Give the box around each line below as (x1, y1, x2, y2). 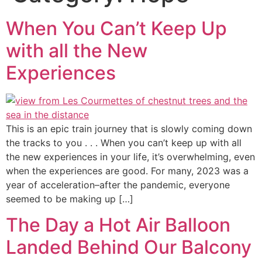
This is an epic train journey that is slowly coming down (6, 123, 252, 135)
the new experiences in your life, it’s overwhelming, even (6, 151, 255, 163)
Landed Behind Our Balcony (6, 236, 251, 259)
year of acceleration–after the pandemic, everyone (6, 179, 230, 191)
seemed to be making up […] (6, 193, 133, 205)
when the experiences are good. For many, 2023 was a (6, 165, 249, 177)
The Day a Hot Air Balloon (6, 213, 230, 237)
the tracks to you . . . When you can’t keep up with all (6, 137, 242, 149)
